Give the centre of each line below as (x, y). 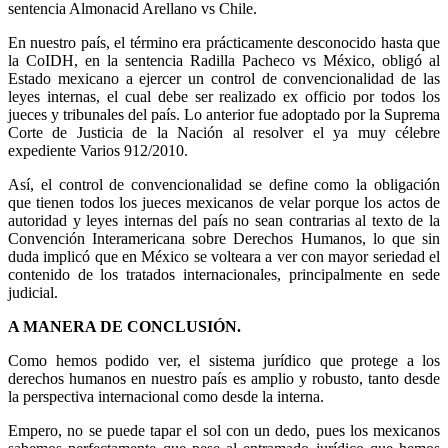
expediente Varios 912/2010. (98, 150)
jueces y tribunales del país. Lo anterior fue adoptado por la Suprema (224, 114)
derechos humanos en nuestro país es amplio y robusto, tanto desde (224, 378)
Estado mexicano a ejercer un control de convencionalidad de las (224, 78)
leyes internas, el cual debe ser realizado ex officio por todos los (224, 96)
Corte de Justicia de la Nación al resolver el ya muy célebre (224, 132)
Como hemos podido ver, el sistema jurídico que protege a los (224, 360)
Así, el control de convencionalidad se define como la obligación (224, 184)
